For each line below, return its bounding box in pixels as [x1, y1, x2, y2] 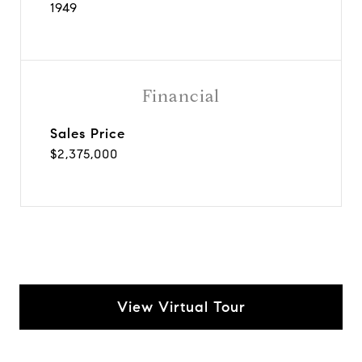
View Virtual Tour [116, 297, 246, 316]
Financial [142, 85, 220, 107]
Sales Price [50, 124, 125, 142]
